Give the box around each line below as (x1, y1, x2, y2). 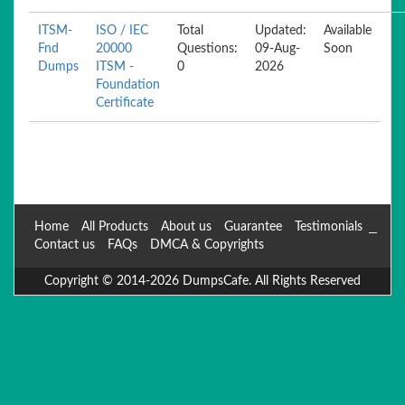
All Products (81, 221, 148, 233)
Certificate (96, 97, 154, 109)
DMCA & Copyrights (150, 239, 264, 251)
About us (161, 221, 212, 233)
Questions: (177, 42, 238, 55)
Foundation (96, 79, 160, 91)
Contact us (34, 239, 95, 251)
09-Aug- (255, 42, 300, 55)
